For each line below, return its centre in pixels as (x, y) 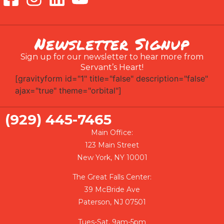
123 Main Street (112, 145)
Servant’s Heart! (112, 67)
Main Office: (112, 132)
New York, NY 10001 (112, 157)
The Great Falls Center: (112, 177)
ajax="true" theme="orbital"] (68, 90)
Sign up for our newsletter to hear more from (112, 57)
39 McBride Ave (112, 190)
